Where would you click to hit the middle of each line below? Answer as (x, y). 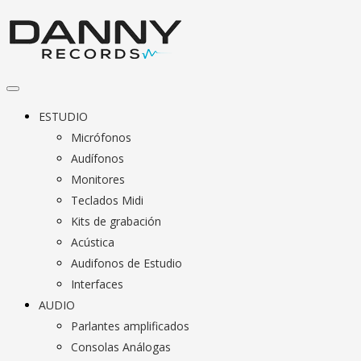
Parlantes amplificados (130, 326)
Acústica (93, 242)
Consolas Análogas (121, 347)
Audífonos (98, 158)
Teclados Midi (107, 200)
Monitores (98, 179)
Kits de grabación (116, 221)
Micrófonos (101, 137)
